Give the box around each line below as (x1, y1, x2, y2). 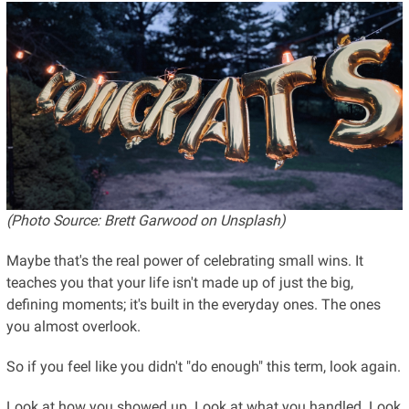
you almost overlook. (5, 317, 141, 335)
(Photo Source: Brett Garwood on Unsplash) (5, 211, 286, 229)
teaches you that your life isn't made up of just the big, (5, 273, 353, 291)
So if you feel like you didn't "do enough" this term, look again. (5, 357, 401, 375)
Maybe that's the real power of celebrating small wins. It (5, 251, 363, 269)
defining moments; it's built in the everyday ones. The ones (5, 295, 381, 313)
